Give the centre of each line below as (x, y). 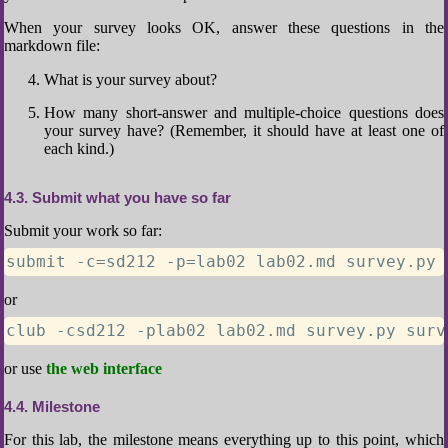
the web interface (104, 368)
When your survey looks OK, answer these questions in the (224, 27)
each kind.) (79, 148)
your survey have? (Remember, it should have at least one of (244, 130)
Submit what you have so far (129, 197)
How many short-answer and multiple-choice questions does (244, 112)
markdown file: (52, 45)
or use (25, 368)
